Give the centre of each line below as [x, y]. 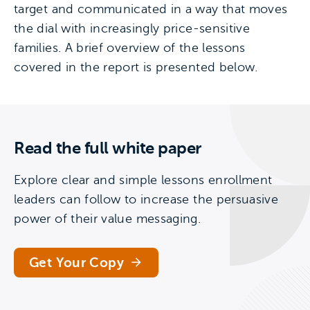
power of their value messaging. [108, 218]
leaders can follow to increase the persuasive [146, 199]
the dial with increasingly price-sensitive [132, 28]
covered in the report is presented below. [136, 67]
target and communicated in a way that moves [151, 9]
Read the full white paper [108, 148]
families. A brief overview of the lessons [130, 47]
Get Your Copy [76, 262]
